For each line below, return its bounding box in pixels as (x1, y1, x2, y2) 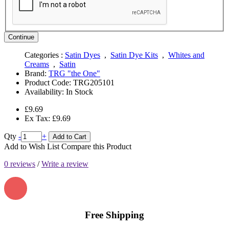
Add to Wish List (4, 142, 59, 151)
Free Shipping (85, 209, 144, 220)
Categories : (25, 50, 65, 59)
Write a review (41, 159, 88, 168)
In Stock (66, 87, 93, 96)
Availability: (25, 87, 66, 96)
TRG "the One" (49, 68, 100, 78)
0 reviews (4, 159, 35, 168)
